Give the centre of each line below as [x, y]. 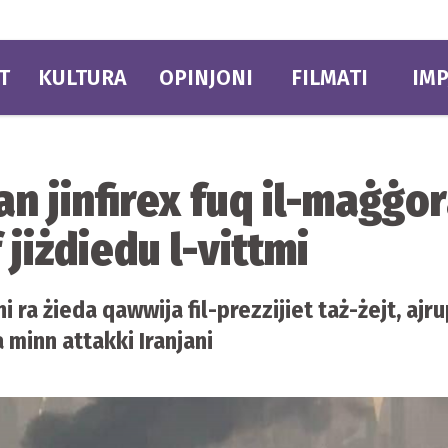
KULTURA [82, 77]
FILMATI [330, 77]
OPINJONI [205, 77]
